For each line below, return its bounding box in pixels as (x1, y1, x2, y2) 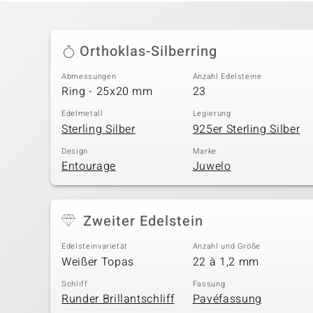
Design (61, 145, 88, 157)
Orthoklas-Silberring (80, 41, 217, 61)
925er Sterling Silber (192, 120, 300, 138)
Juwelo (192, 158, 231, 175)
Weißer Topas (61, 253, 134, 270)
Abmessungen (61, 70, 117, 82)
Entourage (61, 158, 116, 175)
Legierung (192, 108, 231, 120)
